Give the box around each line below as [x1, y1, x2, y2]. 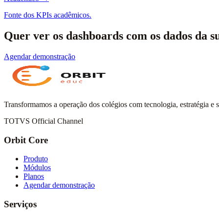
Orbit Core [4, 134, 48, 145]
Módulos [23, 163, 51, 172]
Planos [23, 172, 44, 181]
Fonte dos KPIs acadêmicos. [4, 11, 91, 20]
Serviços [4, 199, 37, 209]
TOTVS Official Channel [4, 116, 83, 125]
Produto [23, 154, 48, 163]
